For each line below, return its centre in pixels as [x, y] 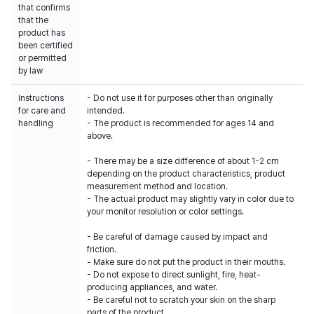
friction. [102, 250]
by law [30, 71]
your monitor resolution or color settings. [165, 212]
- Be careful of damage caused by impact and [177, 237]
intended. [106, 111]
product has [42, 33]
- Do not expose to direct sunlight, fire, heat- [174, 275]
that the [33, 20]
